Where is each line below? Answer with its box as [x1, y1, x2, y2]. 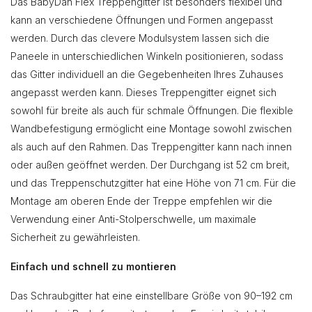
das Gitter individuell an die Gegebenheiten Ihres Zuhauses [10, 68, 283, 80]
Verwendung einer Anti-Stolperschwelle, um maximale [10, 212, 256, 225]
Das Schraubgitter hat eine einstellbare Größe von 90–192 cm [10, 289, 292, 302]
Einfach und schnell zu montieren [10, 260, 176, 272]
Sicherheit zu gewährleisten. [10, 231, 140, 243]
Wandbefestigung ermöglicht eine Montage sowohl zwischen [10, 122, 292, 134]
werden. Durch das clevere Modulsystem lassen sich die [10, 31, 270, 44]
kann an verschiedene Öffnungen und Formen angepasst [10, 13, 273, 26]
